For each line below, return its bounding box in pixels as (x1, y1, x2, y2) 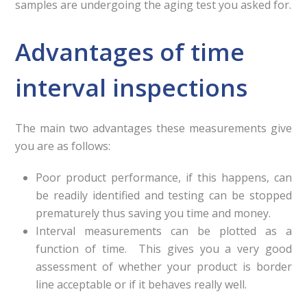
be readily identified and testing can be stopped (36, 188, 292, 203)
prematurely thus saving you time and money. (36, 206, 271, 221)
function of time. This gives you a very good (36, 241, 292, 256)
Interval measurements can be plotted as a (36, 223, 292, 238)
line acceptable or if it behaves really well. (36, 277, 247, 292)
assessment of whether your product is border (36, 259, 292, 274)
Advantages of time (15, 36, 245, 68)
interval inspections (15, 71, 248, 103)
